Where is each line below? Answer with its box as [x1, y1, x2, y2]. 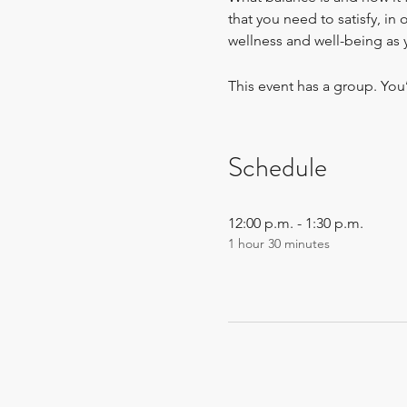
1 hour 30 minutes [227, 235, 330, 252]
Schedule [227, 148, 327, 186]
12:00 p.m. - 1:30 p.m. [227, 214, 363, 232]
